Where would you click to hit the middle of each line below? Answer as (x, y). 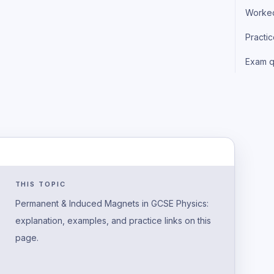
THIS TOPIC (41, 184)
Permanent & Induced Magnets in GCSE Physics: (112, 203)
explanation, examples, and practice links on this (113, 220)
